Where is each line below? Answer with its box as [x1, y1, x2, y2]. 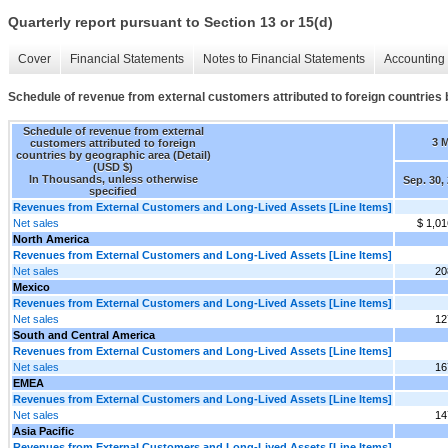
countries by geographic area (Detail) [15, 148, 211, 161]
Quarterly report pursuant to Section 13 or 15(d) [8, 14, 333, 31]
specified [89, 184, 137, 197]
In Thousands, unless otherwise [28, 172, 198, 185]
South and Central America [13, 328, 155, 341]
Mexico [13, 280, 50, 293]
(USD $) [93, 160, 133, 173]
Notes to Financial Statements [203, 52, 365, 67]
